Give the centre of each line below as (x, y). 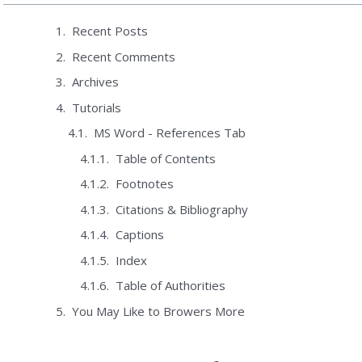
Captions (139, 235)
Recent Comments (123, 56)
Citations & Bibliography (181, 209)
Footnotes (144, 184)
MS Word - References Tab (169, 133)
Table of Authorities (170, 286)
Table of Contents (165, 158)
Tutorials (96, 107)
